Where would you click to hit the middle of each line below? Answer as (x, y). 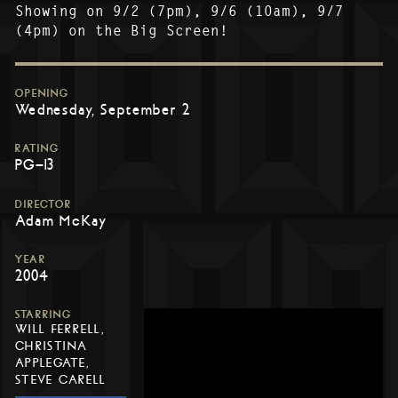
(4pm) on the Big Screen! (122, 31)
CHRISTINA (52, 346)
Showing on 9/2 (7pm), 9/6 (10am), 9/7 (179, 12)
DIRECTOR (43, 204)
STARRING (43, 314)
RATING (37, 149)
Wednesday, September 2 (103, 110)
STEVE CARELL (61, 379)
